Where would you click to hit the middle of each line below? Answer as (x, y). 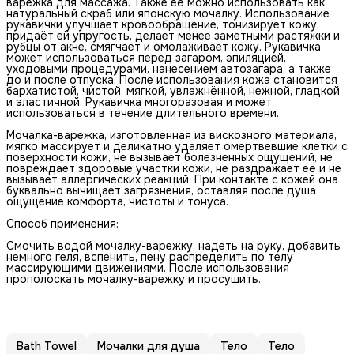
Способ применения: (62, 223)
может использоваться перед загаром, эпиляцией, (146, 57)
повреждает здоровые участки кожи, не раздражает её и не (174, 168)
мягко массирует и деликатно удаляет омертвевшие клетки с (177, 146)
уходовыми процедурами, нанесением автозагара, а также (169, 68)
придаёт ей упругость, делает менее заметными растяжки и (173, 35)
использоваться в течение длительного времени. (143, 113)
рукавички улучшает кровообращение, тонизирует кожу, (163, 24)
